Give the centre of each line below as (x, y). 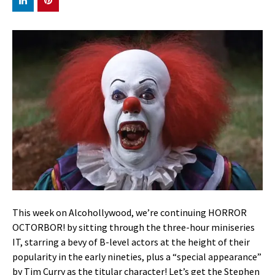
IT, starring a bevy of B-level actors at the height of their (131, 242)
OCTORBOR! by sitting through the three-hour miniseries (134, 227)
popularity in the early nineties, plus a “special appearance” (137, 256)
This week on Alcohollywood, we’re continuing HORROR (130, 212)
